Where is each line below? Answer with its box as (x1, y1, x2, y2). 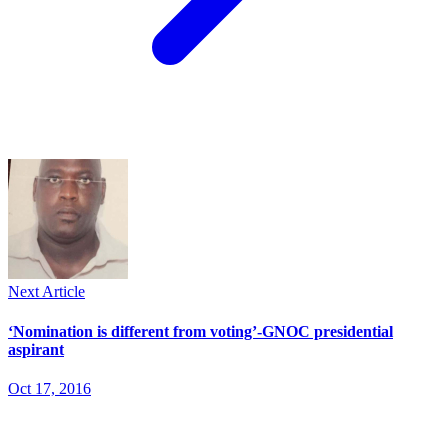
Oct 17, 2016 (8, 379, 91, 397)
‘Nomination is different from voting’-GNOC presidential (8, 322, 393, 340)
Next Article (8, 283, 85, 301)
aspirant (8, 340, 64, 358)
